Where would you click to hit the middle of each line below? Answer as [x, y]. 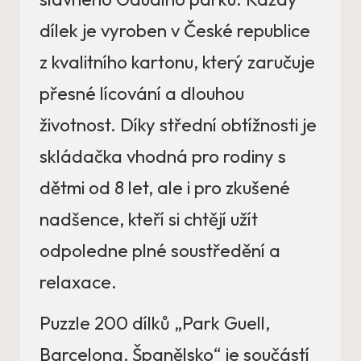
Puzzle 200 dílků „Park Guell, [155, 324]
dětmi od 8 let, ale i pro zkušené [165, 188]
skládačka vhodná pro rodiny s [163, 157]
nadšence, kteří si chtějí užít [149, 220]
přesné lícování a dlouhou [142, 94]
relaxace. [78, 282]
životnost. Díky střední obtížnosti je [178, 125]
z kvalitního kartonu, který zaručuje [177, 62]
